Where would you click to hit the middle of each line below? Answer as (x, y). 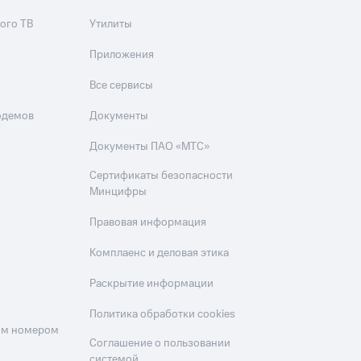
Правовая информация (148, 223)
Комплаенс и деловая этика (160, 253)
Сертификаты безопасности (162, 176)
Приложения (122, 55)
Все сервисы (122, 86)
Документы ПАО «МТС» (150, 147)
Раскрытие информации (152, 284)
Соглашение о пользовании (160, 344)
